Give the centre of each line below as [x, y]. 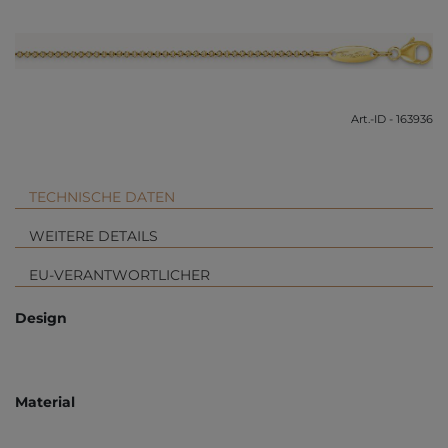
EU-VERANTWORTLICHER [119, 275]
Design [41, 318]
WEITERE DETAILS [93, 236]
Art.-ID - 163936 [392, 118]
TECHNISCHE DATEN [102, 196]
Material [45, 402]
